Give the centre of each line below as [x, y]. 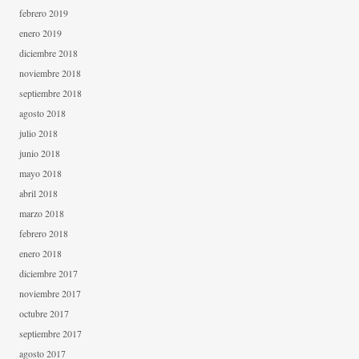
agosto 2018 [42, 113]
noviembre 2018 [50, 73]
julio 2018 [38, 133]
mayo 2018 [40, 173]
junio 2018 [40, 153]
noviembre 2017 [50, 293]
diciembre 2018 [48, 53]
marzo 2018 [42, 213]
